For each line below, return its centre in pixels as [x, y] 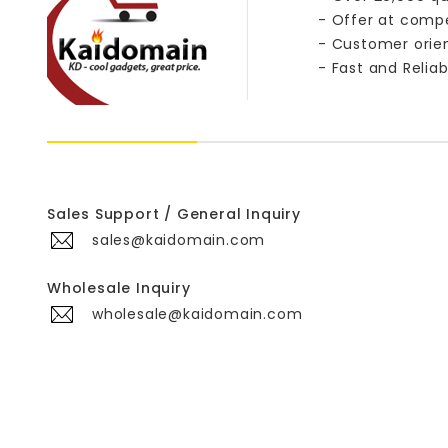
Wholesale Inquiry [119, 288]
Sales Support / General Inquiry [174, 214]
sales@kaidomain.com [179, 240]
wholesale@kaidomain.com [197, 314]
